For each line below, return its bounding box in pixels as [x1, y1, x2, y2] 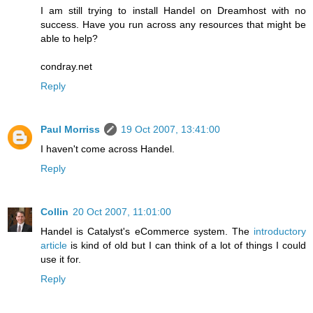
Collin [41, 206, 68, 218]
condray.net [41, 61, 92, 73]
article [41, 240, 67, 252]
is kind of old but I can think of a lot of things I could [67, 240, 306, 252]
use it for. [41, 254, 81, 265]
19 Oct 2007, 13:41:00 [121, 124, 220, 136]
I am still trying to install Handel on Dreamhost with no [41, 5, 306, 17]
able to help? [41, 33, 98, 45]
